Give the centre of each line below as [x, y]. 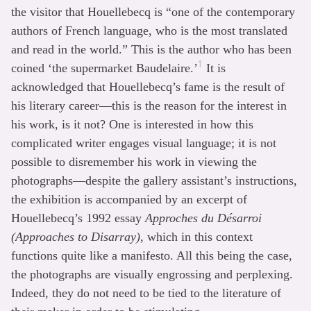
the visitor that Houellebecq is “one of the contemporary [153, 11]
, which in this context [196, 236]
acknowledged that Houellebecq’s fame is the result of [148, 86]
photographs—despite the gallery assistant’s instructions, [154, 180]
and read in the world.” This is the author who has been [151, 49]
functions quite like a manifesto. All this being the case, [152, 255]
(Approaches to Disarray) [76, 236]
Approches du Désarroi [203, 218]
